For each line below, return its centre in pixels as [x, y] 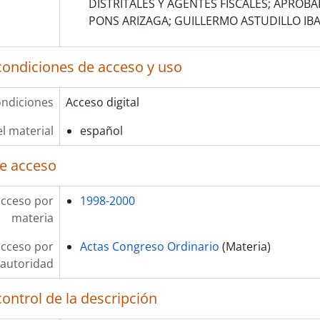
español [101, 131]
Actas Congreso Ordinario [149, 246]
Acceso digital [102, 102]
